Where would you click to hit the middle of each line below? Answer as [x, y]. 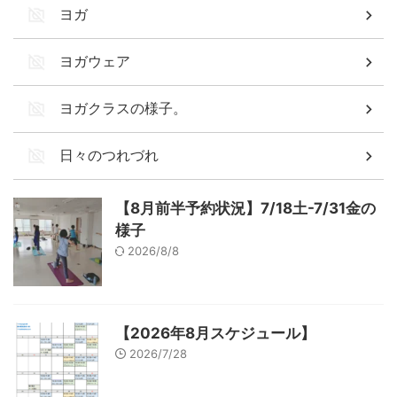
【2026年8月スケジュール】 [215, 333]
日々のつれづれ [109, 155]
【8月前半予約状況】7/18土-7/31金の [245, 208]
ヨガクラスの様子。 [123, 108]
